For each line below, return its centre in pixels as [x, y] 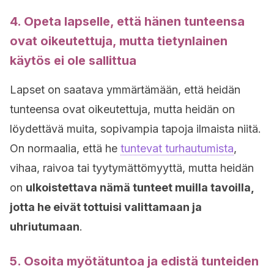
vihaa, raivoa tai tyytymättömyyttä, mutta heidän [132, 168]
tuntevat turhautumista [177, 148]
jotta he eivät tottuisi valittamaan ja [106, 207]
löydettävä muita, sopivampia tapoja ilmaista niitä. [135, 129]
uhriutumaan [45, 227]
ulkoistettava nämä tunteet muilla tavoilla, [140, 187]
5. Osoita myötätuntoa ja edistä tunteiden [134, 261]
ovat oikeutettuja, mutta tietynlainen [119, 41]
